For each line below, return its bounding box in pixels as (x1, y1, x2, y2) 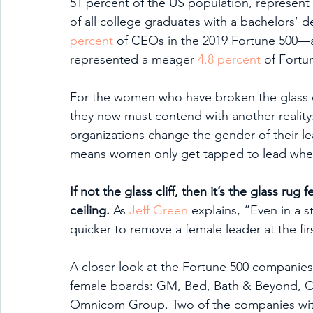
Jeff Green (129, 203, 188, 218)
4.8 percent (198, 52, 261, 67)
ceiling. (70, 203, 110, 218)
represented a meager (70, 52, 198, 67)
